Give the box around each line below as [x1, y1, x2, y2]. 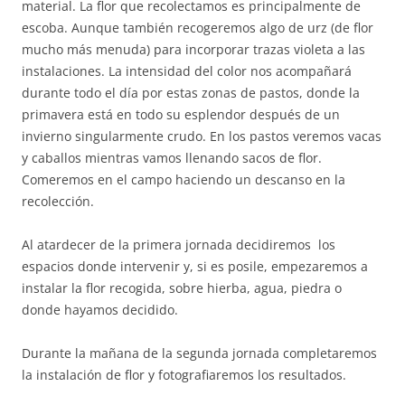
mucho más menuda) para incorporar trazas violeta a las [22, 40, 365, 58]
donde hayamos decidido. [22, 300, 178, 318]
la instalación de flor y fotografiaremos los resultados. [22, 365, 346, 383]
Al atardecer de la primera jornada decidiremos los [22, 235, 335, 253]
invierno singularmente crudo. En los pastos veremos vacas [22, 127, 381, 145]
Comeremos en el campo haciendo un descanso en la [22, 170, 345, 188]
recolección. [22, 192, 94, 210]
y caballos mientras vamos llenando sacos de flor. [22, 148, 322, 166]
